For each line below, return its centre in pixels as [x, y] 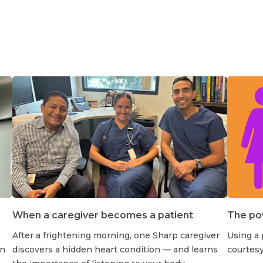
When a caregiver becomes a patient [102, 215]
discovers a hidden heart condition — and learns [115, 249]
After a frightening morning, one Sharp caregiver [116, 235]
